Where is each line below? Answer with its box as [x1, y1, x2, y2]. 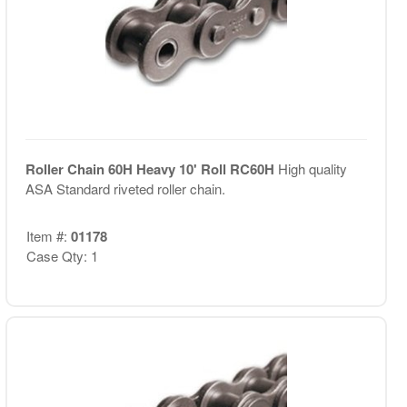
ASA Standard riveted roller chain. [25, 178, 225, 198]
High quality [277, 158, 347, 178]
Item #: [25, 226, 71, 245]
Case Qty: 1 [25, 246, 98, 265]
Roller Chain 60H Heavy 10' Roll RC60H [25, 158, 278, 179]
